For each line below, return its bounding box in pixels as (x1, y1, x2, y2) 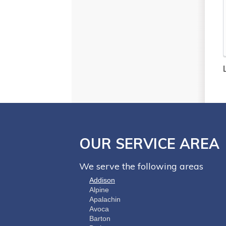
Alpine (89, 186, 109, 194)
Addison (89, 176, 115, 185)
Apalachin (89, 195, 121, 204)
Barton (89, 214, 110, 223)
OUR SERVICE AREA (79, 135, 219, 153)
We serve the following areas (79, 160, 203, 173)
